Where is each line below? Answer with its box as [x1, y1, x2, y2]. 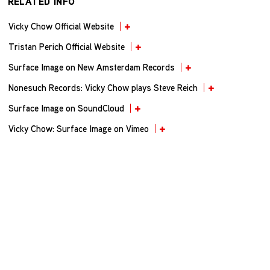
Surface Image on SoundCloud [8, 102, 124, 114]
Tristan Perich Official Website [8, 40, 125, 53]
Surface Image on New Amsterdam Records [8, 61, 175, 74]
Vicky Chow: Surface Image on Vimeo [8, 122, 149, 134]
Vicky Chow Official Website [8, 20, 114, 33]
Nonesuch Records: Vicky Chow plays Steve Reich [8, 81, 198, 94]
